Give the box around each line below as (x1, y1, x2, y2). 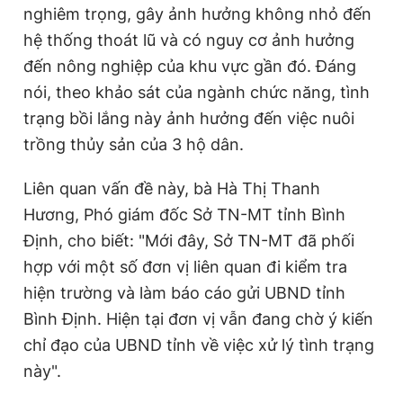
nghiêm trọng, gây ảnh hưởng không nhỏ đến (23, 4, 372, 23)
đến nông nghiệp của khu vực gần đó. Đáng (23, 56, 356, 76)
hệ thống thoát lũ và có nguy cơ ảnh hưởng (23, 30, 354, 49)
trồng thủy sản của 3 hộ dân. (23, 134, 244, 154)
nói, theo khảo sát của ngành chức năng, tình (23, 82, 370, 102)
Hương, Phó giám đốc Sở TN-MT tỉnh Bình (23, 204, 345, 224)
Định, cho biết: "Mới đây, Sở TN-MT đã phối (23, 230, 354, 250)
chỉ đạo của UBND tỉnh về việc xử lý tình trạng (23, 335, 374, 354)
